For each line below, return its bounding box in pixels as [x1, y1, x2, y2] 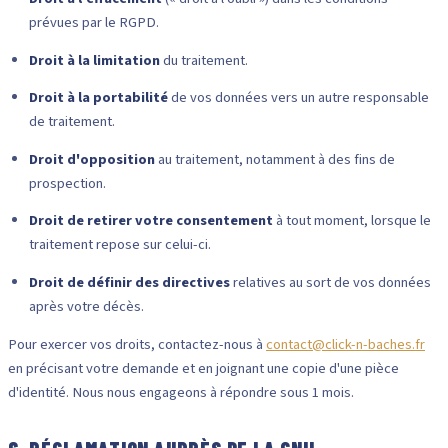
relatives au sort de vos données [229, 271, 431, 293]
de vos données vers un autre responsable [167, 87, 429, 109]
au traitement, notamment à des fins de [154, 148, 395, 170]
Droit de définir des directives [28, 271, 230, 293]
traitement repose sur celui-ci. [28, 234, 211, 256]
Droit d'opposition [28, 148, 155, 170]
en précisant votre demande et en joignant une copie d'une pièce [8, 358, 399, 380]
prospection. [28, 172, 106, 194]
